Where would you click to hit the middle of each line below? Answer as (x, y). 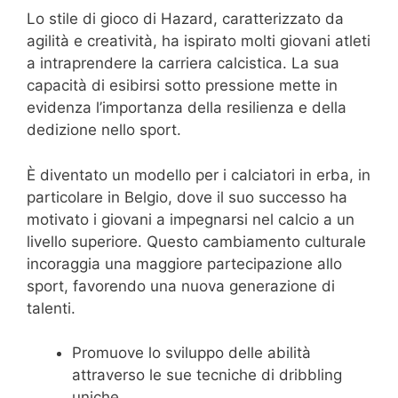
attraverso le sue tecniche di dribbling (207, 375)
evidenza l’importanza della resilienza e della (187, 108)
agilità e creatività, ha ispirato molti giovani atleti (199, 41)
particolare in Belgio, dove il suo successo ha (187, 197)
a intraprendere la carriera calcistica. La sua (183, 64)
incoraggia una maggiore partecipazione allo (184, 263)
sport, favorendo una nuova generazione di (181, 286)
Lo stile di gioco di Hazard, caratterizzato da (185, 19)
